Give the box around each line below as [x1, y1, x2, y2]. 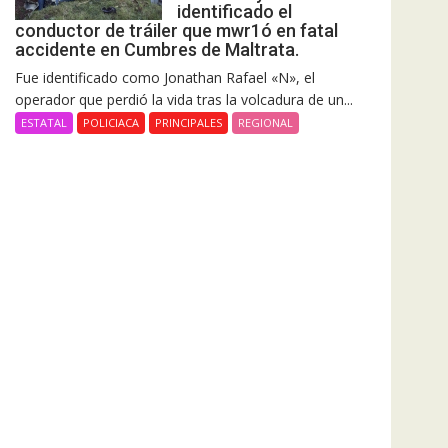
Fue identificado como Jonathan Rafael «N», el [15, 68, 315, 88]
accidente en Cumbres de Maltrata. [15, 39, 299, 61]
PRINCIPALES [155, 115, 222, 131]
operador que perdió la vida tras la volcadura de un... [15, 90, 353, 110]
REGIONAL [238, 115, 293, 131]
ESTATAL [21, 115, 67, 131]
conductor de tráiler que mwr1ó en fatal [15, 20, 338, 42]
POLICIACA [83, 115, 139, 131]
